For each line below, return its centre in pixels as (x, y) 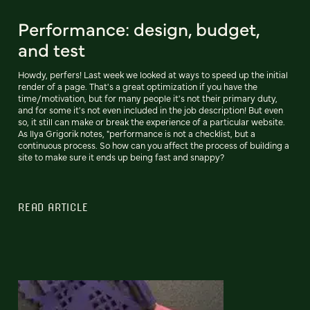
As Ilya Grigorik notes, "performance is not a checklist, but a (137, 134)
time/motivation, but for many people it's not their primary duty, (148, 98)
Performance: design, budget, (139, 29)
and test (52, 49)
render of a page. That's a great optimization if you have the (138, 86)
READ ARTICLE (53, 207)
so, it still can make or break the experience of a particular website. (152, 122)
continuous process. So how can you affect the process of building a (154, 145)
